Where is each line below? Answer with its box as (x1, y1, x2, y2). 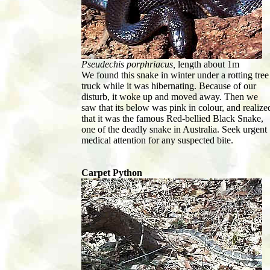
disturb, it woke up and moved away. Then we (81, 92, 258, 102)
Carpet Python (81, 168, 142, 178)
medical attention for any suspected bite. (81, 135, 236, 146)
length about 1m (178, 59, 239, 70)
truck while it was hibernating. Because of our (81, 81, 256, 92)
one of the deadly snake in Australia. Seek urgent (81, 124, 267, 135)
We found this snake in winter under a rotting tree (81, 70, 269, 81)
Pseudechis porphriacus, (81, 59, 178, 70)
